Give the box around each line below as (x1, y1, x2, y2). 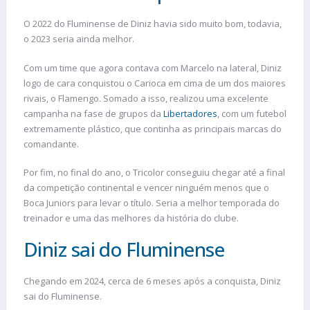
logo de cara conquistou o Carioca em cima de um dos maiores (24, 76, 286, 89)
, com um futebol (217, 107, 286, 120)
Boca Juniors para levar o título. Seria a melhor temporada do (24, 197, 280, 210)
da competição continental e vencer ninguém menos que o (24, 181, 269, 194)
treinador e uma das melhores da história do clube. (24, 212, 239, 225)
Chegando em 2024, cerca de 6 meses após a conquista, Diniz (24, 274, 281, 287)
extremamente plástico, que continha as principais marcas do (24, 122, 282, 135)
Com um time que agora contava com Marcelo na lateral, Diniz (24, 61, 282, 74)
